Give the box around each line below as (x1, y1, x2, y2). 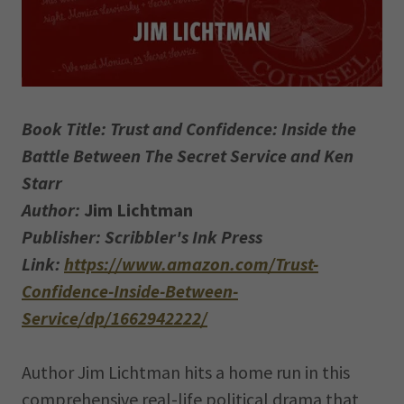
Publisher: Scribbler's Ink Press (22, 225, 262, 248)
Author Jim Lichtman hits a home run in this (22, 361, 350, 383)
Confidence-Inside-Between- (22, 280, 238, 302)
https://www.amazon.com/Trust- (64, 252, 318, 275)
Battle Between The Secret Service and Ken (22, 144, 353, 167)
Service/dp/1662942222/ (22, 307, 207, 329)
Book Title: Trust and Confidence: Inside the (22, 117, 356, 140)
